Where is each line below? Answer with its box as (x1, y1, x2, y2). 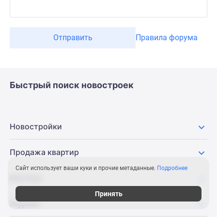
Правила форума (136, 32, 198, 42)
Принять (94, 190, 123, 198)
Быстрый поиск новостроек (10, 79, 134, 90)
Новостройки (10, 121, 62, 131)
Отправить (53, 32, 93, 42)
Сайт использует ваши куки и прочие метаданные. (15, 165, 157, 171)
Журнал (10, 198, 40, 208)
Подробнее (157, 165, 187, 171)
